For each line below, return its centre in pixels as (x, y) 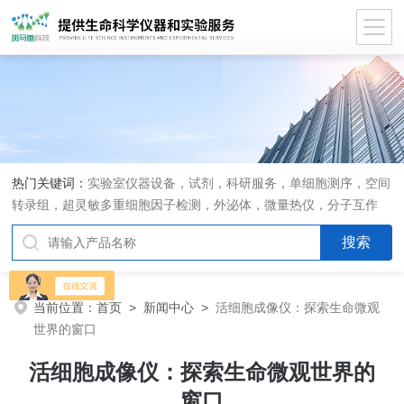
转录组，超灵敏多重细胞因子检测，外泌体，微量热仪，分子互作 (195, 205)
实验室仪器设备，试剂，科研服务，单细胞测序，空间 (239, 183)
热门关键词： (50, 183)
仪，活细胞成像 (56, 226)
